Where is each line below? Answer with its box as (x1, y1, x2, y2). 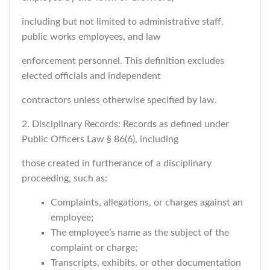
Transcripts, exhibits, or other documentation (51, 258, 241, 268)
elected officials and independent (22, 71, 161, 81)
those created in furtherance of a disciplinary (22, 159, 212, 168)
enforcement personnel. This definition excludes (22, 56, 224, 66)
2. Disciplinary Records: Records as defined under (22, 119, 229, 129)
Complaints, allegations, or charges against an (51, 198, 243, 207)
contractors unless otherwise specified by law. (22, 95, 217, 105)
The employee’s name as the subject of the (51, 228, 229, 237)
